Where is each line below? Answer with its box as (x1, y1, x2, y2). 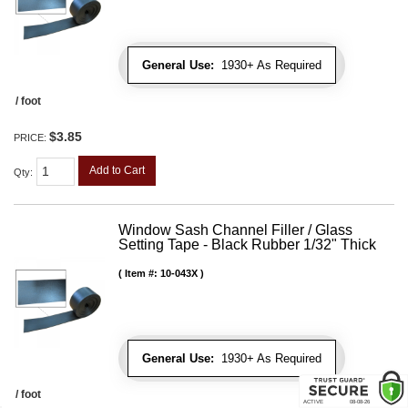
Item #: (125, 268, 160, 280)
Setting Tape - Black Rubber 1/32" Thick (118, 237, 376, 253)
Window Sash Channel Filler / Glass (118, 222, 352, 239)
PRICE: (14, 131, 49, 143)
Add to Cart (89, 163, 145, 177)
